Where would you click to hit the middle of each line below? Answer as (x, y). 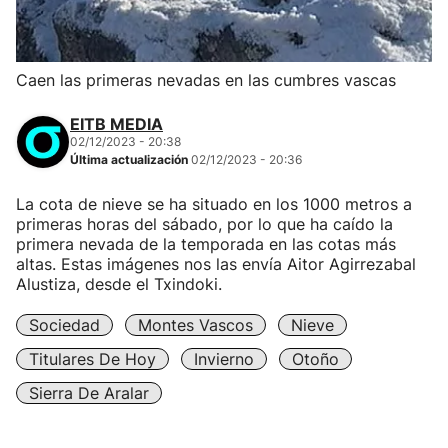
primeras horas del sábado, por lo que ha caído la (204, 224)
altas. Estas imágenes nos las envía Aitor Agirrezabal (216, 264)
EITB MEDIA (116, 124)
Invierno (224, 359)
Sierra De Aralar (89, 393)
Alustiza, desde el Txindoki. (119, 284)
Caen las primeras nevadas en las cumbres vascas (206, 80)
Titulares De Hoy (92, 359)
